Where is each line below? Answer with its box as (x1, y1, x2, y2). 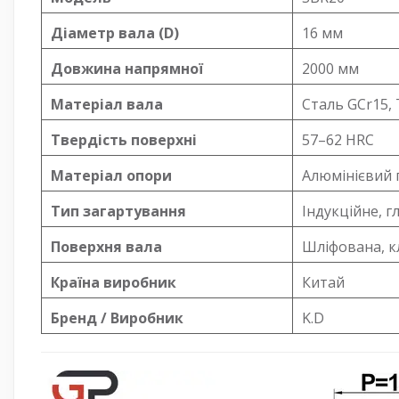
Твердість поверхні (51, 129, 197, 150)
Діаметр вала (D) (51, 22, 179, 43)
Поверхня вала (51, 236, 162, 256)
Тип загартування (51, 200, 186, 221)
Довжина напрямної (51, 58, 203, 78)
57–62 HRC (302, 129, 374, 150)
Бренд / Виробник (51, 307, 183, 328)
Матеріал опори (51, 165, 172, 185)
